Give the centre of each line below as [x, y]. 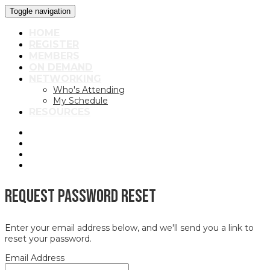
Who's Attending [89, 90]
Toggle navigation [40, 11]
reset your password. [48, 238]
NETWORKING [65, 79]
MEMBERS [54, 56]
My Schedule [80, 101]
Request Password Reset [80, 196]
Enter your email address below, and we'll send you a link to [129, 228]
